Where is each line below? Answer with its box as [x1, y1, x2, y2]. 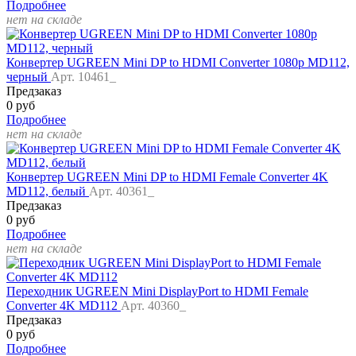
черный [6, 70, 51, 84]
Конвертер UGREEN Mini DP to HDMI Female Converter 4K [6, 170, 328, 184]
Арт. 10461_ [51, 70, 116, 84]
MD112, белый [6, 184, 89, 199]
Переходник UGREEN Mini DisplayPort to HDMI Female [6, 284, 308, 299]
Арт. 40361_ [89, 184, 154, 199]
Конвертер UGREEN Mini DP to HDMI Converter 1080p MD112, [6, 56, 350, 70]
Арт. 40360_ [121, 299, 186, 313]
